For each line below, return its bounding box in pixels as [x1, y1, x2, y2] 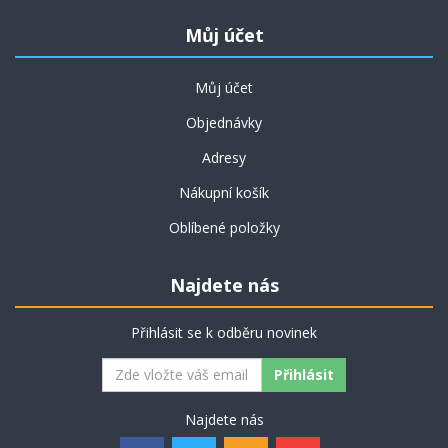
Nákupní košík [179, 182, 269, 202]
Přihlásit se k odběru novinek [131, 322, 317, 342]
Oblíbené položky [168, 217, 280, 237]
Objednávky [186, 112, 262, 132]
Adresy [202, 147, 246, 167]
